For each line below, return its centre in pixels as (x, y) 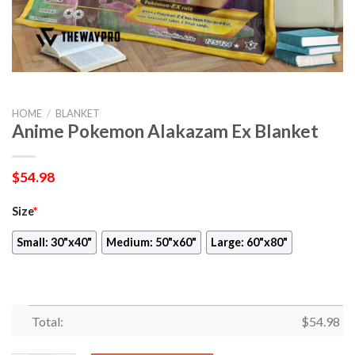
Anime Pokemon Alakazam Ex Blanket (165, 131)
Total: (47, 322)
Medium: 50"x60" (152, 242)
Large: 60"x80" (250, 242)
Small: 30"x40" (54, 242)
